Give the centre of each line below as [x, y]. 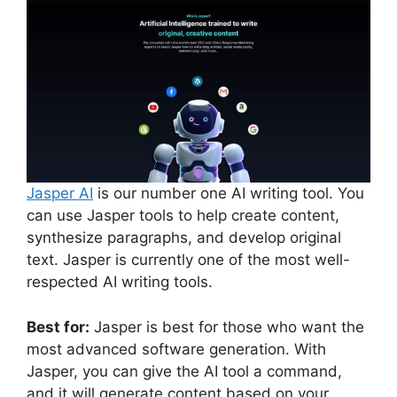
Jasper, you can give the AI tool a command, [184, 371]
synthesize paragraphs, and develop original [184, 238]
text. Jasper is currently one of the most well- [188, 260]
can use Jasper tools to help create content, [183, 216]
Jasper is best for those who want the [227, 327]
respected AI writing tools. [122, 282]
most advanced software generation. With [176, 349]
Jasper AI [60, 194]
